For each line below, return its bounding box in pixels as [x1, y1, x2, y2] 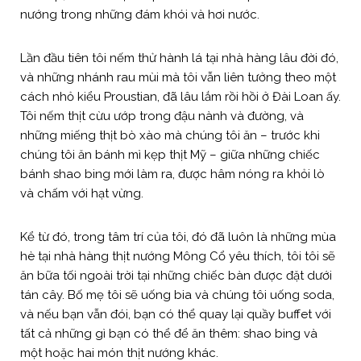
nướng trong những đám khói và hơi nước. [20, 6, 263, 22]
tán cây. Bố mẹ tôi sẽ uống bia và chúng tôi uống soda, [20, 287, 334, 302]
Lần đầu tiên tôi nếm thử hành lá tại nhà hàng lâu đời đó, [20, 50, 338, 65]
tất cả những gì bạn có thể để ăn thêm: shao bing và [20, 326, 317, 341]
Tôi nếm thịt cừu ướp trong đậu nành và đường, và [20, 108, 304, 123]
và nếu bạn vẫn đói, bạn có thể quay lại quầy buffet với [20, 306, 331, 322]
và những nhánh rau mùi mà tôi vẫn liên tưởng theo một [20, 69, 336, 85]
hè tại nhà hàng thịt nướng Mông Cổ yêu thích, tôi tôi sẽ [20, 248, 335, 263]
